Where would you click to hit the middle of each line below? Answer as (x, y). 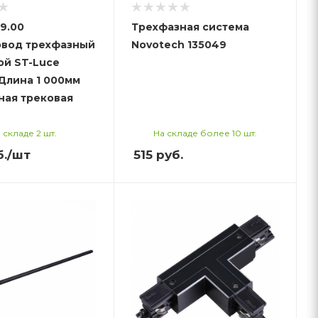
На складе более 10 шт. (205, 133)
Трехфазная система (191, 27)
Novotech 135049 (179, 44)
